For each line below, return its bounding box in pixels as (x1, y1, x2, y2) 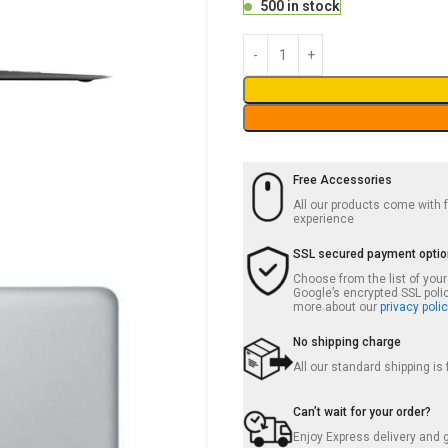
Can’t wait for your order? (293, 405, 432, 419)
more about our (293, 300, 381, 314)
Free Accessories (293, 173, 393, 187)
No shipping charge (293, 335, 402, 349)
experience (293, 212, 355, 226)
